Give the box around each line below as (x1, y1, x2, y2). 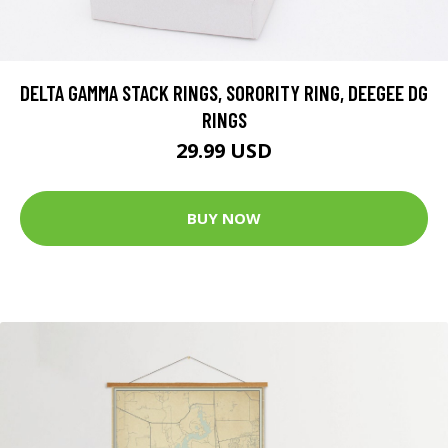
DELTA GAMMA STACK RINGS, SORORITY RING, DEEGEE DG (20, 79, 428, 105)
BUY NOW (187, 208, 261, 229)
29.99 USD (176, 136, 272, 164)
